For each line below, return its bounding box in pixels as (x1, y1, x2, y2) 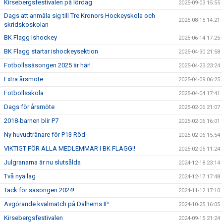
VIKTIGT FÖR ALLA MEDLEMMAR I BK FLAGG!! (4, 144, 135, 152)
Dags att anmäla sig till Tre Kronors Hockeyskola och (4, 11, 155, 19)
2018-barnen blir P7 (4, 116, 58, 124)
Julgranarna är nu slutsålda (4, 158, 81, 166)
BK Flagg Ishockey (4, 33, 57, 41)
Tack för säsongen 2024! (4, 186, 74, 194)
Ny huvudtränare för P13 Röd (4, 130, 85, 138)
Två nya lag (4, 172, 36, 180)
